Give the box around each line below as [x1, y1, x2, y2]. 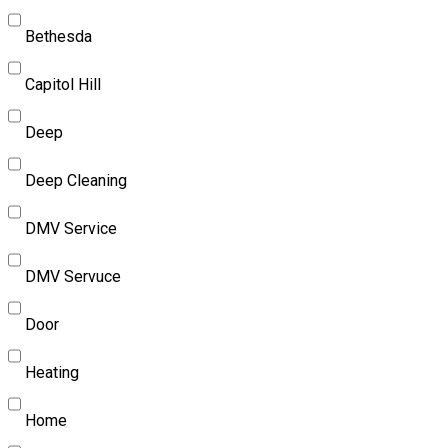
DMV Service [25, 218, 117, 238]
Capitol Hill [25, 74, 101, 94]
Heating [25, 362, 79, 382]
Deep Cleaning [25, 170, 127, 190]
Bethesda [25, 26, 92, 46]
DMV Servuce [25, 266, 121, 286]
